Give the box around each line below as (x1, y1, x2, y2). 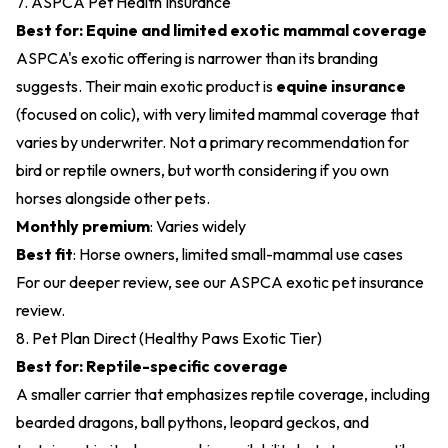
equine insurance (276, 76, 406, 96)
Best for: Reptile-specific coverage (16, 356, 288, 376)
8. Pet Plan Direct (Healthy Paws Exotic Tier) (16, 328, 322, 348)
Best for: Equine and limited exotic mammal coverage (16, 20, 427, 40)
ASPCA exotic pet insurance (229, 272, 424, 292)
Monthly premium (16, 216, 150, 236)
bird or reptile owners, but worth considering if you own (16, 160, 389, 180)
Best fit (16, 244, 73, 264)
